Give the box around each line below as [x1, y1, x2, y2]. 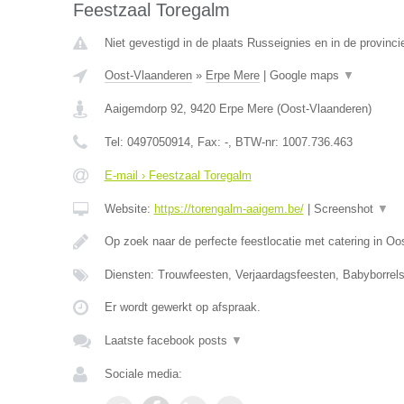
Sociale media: [104, 367, 182, 381]
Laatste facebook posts [104, 334, 231, 347]
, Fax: [189, 135, 225, 149]
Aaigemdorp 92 [104, 102, 183, 115]
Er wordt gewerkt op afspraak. [104, 300, 261, 314]
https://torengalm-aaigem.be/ [153, 202, 304, 216]
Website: [104, 202, 154, 216]
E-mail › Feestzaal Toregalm [104, 169, 252, 182]
